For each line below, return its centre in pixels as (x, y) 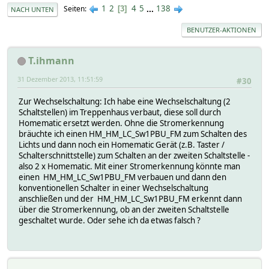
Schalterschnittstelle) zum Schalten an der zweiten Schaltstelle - (134, 155)
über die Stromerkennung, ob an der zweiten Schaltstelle (124, 209)
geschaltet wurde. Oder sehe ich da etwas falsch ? (110, 220)
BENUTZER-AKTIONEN (222, 29)
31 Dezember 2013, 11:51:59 (60, 79)
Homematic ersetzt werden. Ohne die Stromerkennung (121, 123)
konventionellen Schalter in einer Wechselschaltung (113, 188)
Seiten (74, 9)
